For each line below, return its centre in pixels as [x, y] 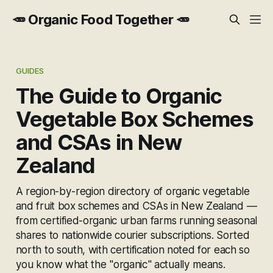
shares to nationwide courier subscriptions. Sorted [133, 235]
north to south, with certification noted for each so [133, 249]
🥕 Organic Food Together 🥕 [101, 19]
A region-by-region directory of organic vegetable [133, 191]
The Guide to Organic [119, 95]
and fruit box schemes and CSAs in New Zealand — [136, 205]
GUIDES [30, 70]
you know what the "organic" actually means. [120, 264]
